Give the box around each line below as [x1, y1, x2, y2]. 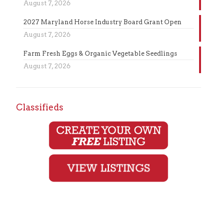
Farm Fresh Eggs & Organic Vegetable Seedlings [23, 49, 177, 57]
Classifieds [16, 102, 63, 112]
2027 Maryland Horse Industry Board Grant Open [23, 18, 182, 26]
